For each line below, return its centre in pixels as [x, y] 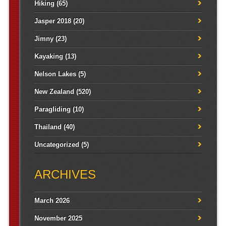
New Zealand [54, 92]
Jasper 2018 [52, 21]
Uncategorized [56, 145]
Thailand [48, 127]
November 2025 [58, 218]
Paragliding [52, 109]
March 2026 [52, 201]
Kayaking [48, 56]
